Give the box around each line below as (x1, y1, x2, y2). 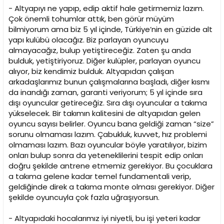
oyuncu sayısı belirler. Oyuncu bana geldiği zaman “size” (8, 118, 214, 129)
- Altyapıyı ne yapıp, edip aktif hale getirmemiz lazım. (8, 3, 204, 14)
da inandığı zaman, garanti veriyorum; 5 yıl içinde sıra (8, 87, 202, 98)
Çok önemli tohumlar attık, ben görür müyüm (8, 13, 174, 24)
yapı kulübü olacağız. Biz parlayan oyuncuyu (8, 34, 168, 45)
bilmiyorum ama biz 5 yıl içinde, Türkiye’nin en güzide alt (8, 24, 212, 35)
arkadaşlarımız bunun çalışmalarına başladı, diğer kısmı (8, 76, 209, 87)
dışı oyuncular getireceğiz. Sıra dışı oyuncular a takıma (8, 97, 207, 108)
